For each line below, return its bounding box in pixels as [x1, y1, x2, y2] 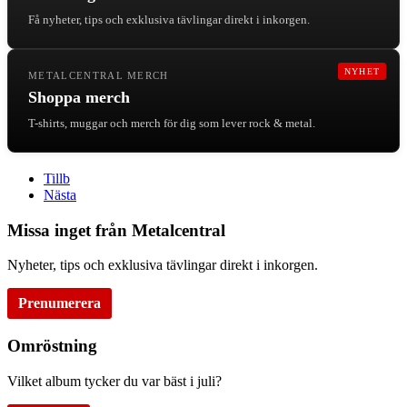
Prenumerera [18, 295, 101, 312]
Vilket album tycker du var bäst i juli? [7, 372, 222, 389]
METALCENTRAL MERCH [28, 69, 169, 81]
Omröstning [7, 335, 97, 355]
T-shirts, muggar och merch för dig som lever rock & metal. [28, 115, 315, 130]
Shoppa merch [28, 87, 130, 106]
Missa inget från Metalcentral [7, 220, 225, 240]
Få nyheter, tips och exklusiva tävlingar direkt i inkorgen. [28, 12, 310, 26]
